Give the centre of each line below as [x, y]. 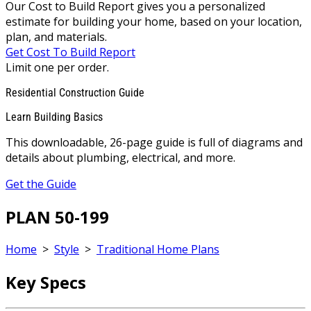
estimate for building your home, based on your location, [154, 21]
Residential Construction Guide [75, 92]
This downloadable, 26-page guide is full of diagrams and [154, 142]
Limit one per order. [57, 67]
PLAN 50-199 [57, 217]
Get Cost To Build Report [70, 52]
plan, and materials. [56, 36]
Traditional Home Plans [158, 250]
